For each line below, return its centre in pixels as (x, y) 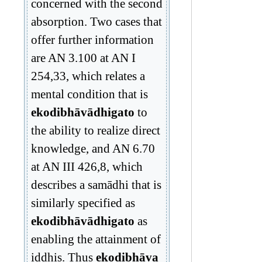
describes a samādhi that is (96, 184)
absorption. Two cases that (96, 21)
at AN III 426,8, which (87, 166)
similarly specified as (83, 202)
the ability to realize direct (96, 130)
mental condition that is (89, 94)
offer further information (92, 39)
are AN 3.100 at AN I (83, 57)
